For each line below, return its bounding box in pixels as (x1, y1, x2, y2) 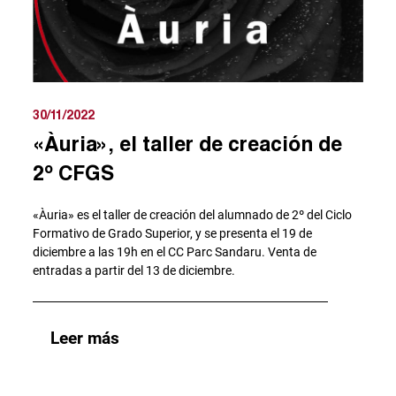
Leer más (50, 327, 120, 348)
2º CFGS (33, 159, 115, 185)
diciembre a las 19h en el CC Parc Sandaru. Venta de (33, 244, 317, 259)
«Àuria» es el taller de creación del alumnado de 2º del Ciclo (33, 207, 353, 222)
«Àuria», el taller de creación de (33, 130, 343, 156)
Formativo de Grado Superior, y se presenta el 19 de (33, 225, 313, 240)
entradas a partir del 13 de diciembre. (33, 263, 236, 278)
